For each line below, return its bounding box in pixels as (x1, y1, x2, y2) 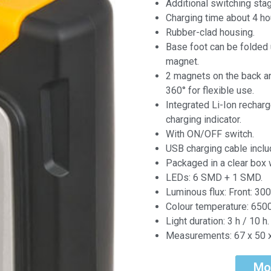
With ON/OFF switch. (166, 128, 254, 140)
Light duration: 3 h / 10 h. (166, 215, 269, 227)
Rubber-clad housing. (166, 27, 255, 38)
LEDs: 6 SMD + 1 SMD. (166, 172, 263, 183)
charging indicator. (166, 114, 241, 125)
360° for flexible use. (166, 85, 254, 96)
